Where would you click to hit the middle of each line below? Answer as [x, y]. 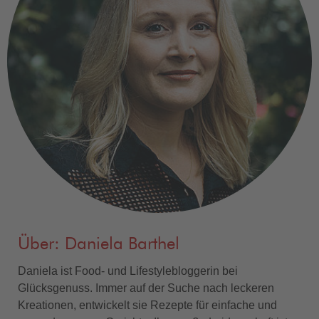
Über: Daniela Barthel [99, 244]
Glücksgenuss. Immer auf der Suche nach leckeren [146, 288]
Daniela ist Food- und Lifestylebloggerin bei [128, 271]
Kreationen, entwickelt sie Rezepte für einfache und [147, 305]
